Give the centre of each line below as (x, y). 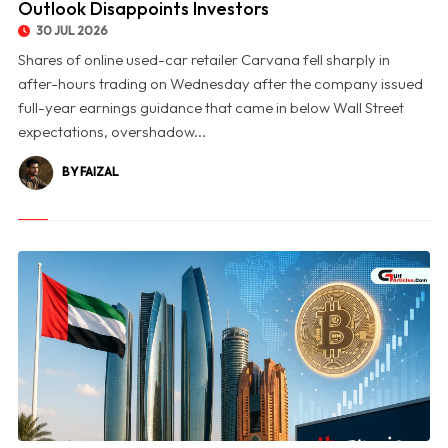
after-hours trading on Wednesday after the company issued (220, 84)
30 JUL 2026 (70, 31)
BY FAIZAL (90, 172)
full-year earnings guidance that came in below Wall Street (210, 108)
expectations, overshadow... (111, 132)
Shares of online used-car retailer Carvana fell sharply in (203, 60)
